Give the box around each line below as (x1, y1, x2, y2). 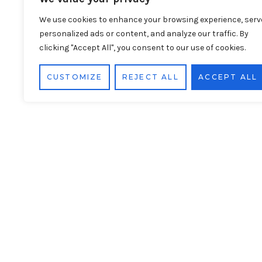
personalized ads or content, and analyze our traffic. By (39, 29, 249, 39)
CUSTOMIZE (46, 73, 103, 81)
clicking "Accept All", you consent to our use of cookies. (39, 43, 246, 53)
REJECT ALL (122, 73, 179, 81)
